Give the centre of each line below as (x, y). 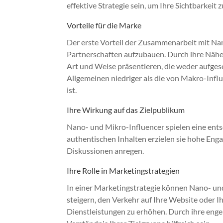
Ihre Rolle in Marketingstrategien (123, 170)
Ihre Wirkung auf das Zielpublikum (126, 110)
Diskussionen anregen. (106, 150)
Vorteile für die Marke (104, 25)
